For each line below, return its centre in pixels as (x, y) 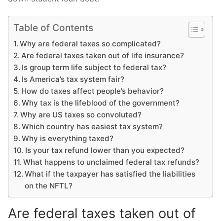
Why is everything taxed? (68, 139)
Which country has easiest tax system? (92, 127)
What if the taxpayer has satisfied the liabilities (110, 174)
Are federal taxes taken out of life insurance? (103, 56)
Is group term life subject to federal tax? (94, 68)
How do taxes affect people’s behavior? (93, 91)
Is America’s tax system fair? (73, 79)
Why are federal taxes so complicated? (91, 44)
